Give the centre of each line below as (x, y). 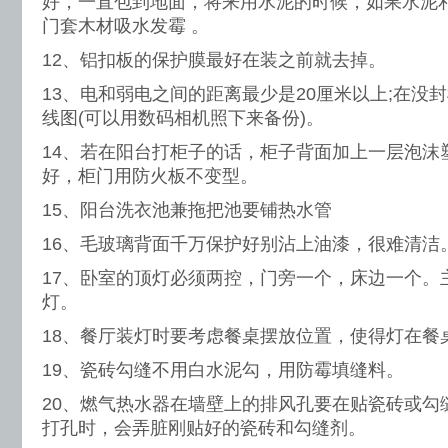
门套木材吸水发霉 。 (125, 26)
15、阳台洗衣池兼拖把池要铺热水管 (187, 210)
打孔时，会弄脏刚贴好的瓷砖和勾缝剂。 (204, 428)
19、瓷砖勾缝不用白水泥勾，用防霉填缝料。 (223, 370)
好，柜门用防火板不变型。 (150, 176)
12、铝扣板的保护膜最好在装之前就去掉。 (214, 60)
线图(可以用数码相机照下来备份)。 (183, 118)
